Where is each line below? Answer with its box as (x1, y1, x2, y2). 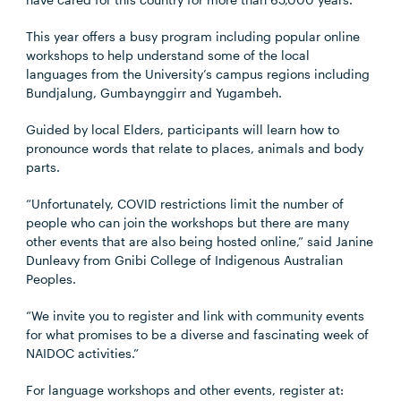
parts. (26, 159, 61, 175)
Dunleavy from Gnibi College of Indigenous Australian (26, 252, 344, 268)
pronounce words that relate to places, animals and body (26, 141, 364, 156)
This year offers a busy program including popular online (26, 29, 361, 44)
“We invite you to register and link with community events (26, 308, 365, 323)
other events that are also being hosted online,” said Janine (26, 234, 374, 249)
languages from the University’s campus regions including (26, 66, 371, 81)
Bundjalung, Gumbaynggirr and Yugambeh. (26, 85, 283, 100)
